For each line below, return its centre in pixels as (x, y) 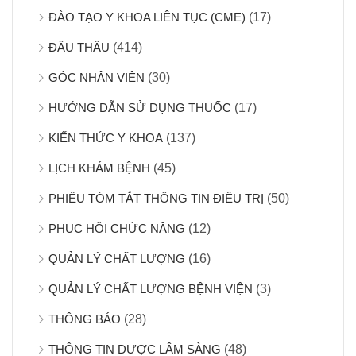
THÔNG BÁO (85, 319)
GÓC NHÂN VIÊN (97, 77)
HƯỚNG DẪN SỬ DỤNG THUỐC (140, 107)
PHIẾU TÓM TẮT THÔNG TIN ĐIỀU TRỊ (156, 198)
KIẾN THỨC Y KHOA (106, 137)
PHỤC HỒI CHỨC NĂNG (117, 228)
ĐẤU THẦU (79, 47)
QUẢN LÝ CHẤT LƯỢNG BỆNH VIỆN (151, 288)
